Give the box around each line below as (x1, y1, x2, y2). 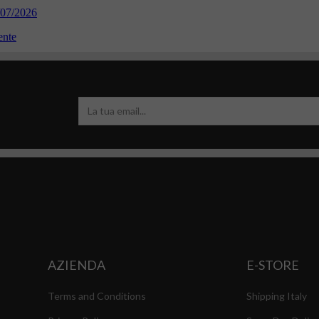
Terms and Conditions (47, 289, 146, 302)
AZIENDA (47, 256, 105, 273)
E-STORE (246, 256, 300, 273)
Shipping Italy (246, 289, 308, 302)
